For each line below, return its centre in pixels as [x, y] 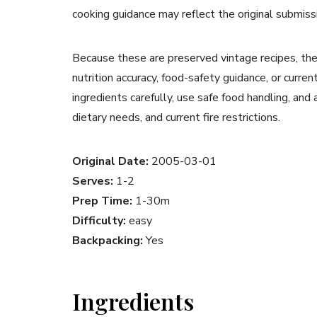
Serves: [93, 181]
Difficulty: [99, 221]
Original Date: [110, 162]
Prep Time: [102, 201]
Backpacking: [108, 241]
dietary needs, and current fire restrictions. [176, 118]
